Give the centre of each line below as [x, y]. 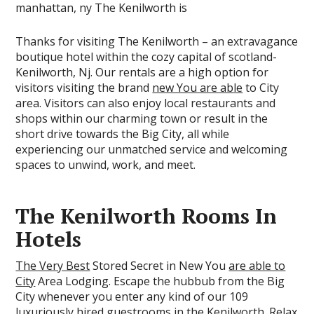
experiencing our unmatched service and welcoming [152, 149]
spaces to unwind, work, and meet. [106, 165]
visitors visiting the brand [84, 88]
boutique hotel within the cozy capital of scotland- [146, 57]
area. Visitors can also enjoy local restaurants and [146, 103]
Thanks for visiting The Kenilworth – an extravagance [157, 41]
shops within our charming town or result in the [142, 118]
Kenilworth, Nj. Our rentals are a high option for [142, 72]
